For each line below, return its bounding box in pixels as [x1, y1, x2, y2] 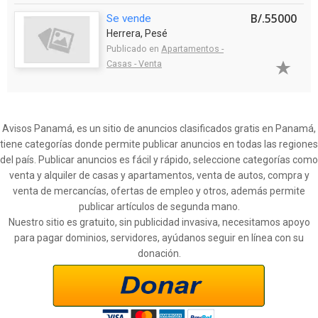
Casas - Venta [106, 57, 162, 69]
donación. [137, 247, 181, 259]
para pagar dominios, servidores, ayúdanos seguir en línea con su [14, 231, 304, 243]
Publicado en [106, 43, 161, 54]
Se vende [106, 11, 151, 25]
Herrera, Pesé [106, 27, 168, 39]
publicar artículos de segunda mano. [78, 200, 240, 212]
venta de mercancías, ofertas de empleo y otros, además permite [13, 185, 305, 197]
